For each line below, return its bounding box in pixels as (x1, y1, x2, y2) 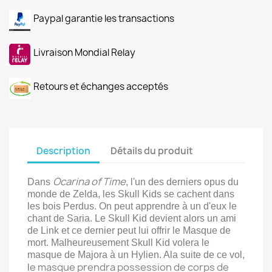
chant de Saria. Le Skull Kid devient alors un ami (27, 213, 236, 223)
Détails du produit (110, 144, 194, 157)
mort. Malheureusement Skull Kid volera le (27, 237, 209, 248)
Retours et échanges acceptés (33, 80, 168, 93)
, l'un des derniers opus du (126, 177, 239, 187)
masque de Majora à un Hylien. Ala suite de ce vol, (27, 250, 245, 260)
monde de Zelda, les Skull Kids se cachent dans (27, 189, 234, 199)
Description (36, 144, 90, 157)
